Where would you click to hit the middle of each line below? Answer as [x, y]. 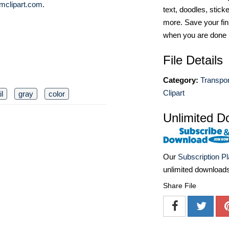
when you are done [195, 35]
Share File [180, 186]
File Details [193, 60]
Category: [181, 80]
